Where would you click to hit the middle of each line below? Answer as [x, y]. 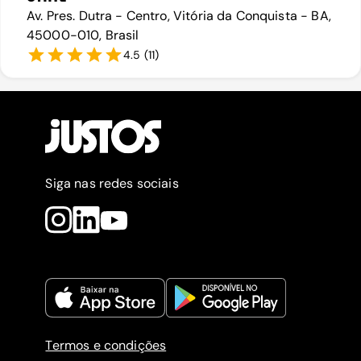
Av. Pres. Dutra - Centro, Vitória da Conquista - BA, [179, 16]
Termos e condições [106, 346]
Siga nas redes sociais [112, 184]
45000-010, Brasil [83, 35]
